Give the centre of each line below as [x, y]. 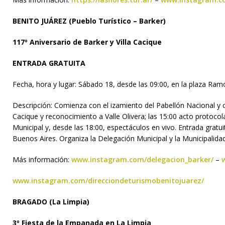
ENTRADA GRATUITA [49, 63]
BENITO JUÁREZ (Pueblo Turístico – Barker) [89, 21]
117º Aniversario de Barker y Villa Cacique [87, 42]
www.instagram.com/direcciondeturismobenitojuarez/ [108, 181]
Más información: [41, 160]
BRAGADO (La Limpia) [51, 202]
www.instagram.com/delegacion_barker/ [141, 160]
